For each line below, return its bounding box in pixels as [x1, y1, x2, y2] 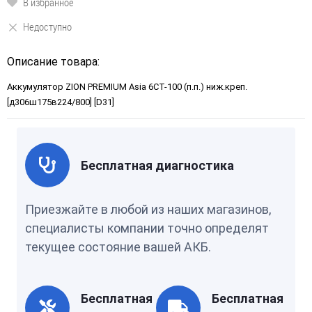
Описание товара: [7, 55, 100, 68]
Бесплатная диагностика [81, 157, 234, 173]
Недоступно [23, 19, 72, 33]
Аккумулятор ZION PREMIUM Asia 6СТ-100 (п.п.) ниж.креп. [7, 81, 247, 92]
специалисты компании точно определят [25, 221, 269, 235]
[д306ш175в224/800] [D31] [7, 97, 114, 107]
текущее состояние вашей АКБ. [25, 240, 211, 254]
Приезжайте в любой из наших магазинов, [25, 202, 271, 217]
